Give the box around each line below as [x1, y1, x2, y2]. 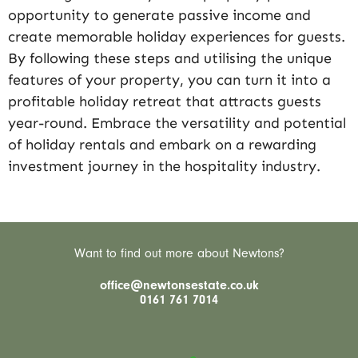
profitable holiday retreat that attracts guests [8, 92, 321, 110]
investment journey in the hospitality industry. [8, 157, 320, 175]
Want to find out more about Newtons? [74, 246, 284, 261]
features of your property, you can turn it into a [8, 70, 331, 89]
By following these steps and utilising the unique [8, 49, 332, 67]
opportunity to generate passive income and [8, 6, 311, 24]
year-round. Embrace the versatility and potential [8, 113, 346, 132]
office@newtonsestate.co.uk [99, 277, 259, 292]
